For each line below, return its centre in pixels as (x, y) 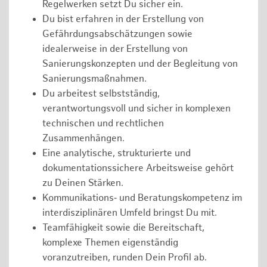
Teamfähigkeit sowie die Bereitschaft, (123, 228)
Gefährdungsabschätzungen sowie (117, 34)
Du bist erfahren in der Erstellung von (123, 19)
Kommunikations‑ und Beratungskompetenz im (142, 198)
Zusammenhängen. (83, 138)
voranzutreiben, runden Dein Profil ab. (125, 257)
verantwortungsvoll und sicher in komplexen (136, 108)
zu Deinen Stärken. (83, 183)
